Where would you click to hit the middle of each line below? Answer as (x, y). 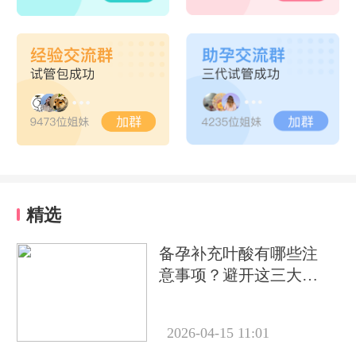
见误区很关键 (207, 296)
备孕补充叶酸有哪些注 (239, 253)
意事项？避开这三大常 (239, 275)
